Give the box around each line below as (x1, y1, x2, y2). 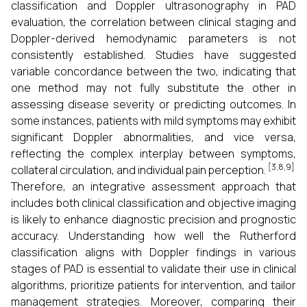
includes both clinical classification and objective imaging (11, 195, 296, 210)
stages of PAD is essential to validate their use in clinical (11, 261, 296, 276)
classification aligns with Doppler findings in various (11, 245, 296, 260)
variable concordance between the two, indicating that (11, 64, 296, 79)
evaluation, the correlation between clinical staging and (11, 14, 296, 29)
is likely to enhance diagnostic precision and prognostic (11, 212, 296, 227)
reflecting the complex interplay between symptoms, (11, 146, 296, 161)
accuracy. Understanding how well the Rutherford (11, 228, 296, 243)
